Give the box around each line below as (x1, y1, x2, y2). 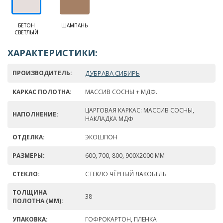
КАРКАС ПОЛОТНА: (12, 88, 72, 97)
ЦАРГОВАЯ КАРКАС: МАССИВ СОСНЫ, (85, 106, 194, 115)
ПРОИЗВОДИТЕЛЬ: (12, 69, 72, 78)
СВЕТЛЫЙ (14, 29, 38, 36)
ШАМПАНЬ (61, 22, 88, 29)
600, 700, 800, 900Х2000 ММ (85, 151, 165, 160)
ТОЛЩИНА (12, 188, 47, 197)
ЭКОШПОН (85, 133, 117, 142)
